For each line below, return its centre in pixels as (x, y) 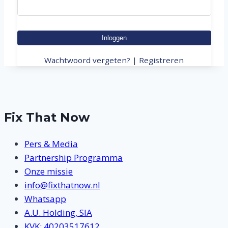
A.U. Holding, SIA (58, 213)
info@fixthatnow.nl (62, 185)
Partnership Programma (74, 158)
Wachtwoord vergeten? (87, 60)
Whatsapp (45, 199)
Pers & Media (51, 144)
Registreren (161, 60)
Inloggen (114, 38)
